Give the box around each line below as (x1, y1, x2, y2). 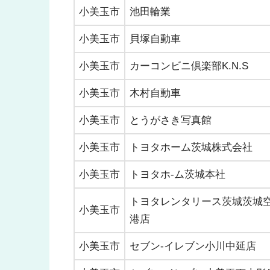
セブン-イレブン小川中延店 (130, 240, 256, 252)
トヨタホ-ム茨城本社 (130, 168, 225, 180)
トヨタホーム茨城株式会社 (130, 141, 253, 153)
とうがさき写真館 (130, 114, 212, 126)
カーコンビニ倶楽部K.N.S (130, 60, 248, 72)
